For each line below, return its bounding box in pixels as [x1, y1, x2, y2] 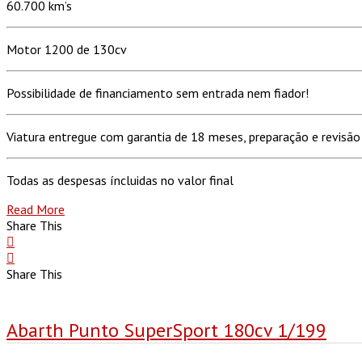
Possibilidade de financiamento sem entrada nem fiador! [6, 84, 309, 101]
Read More [6, 200, 65, 217]
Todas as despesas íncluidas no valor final [6, 171, 234, 188]
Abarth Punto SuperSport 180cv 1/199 [6, 317, 326, 343]
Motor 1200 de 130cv [6, 40, 127, 57]
